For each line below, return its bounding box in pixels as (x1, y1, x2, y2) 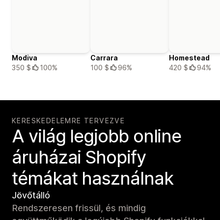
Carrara (90, 53, 118, 62)
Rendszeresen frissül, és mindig (12, 202, 146, 213)
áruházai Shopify (12, 146, 146, 168)
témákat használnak (12, 167, 173, 189)
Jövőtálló (12, 190, 50, 200)
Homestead (169, 53, 210, 62)
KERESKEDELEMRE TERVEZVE (12, 116, 125, 125)
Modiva (12, 53, 37, 62)
